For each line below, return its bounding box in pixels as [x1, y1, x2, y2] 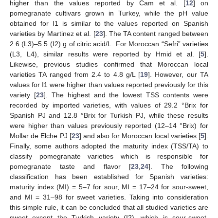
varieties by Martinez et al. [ [10, 29, 95, 37]
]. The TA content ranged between [103, 29, 208, 37]
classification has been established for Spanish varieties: [10, 172, 208, 181]
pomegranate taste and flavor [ [10, 162, 131, 170]
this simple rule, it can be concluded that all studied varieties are [10, 203, 208, 211]
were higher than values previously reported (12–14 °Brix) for [10, 121, 208, 129]
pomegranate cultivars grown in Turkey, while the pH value [10, 9, 208, 17]
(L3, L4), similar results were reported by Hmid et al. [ [10, 50, 200, 58]
